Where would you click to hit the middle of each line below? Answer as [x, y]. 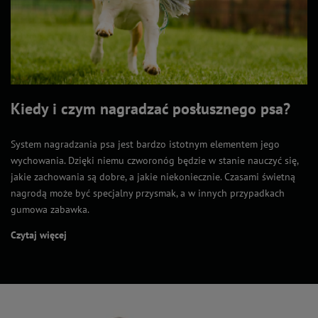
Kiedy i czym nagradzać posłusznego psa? [150, 109]
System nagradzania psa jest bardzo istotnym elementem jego [145, 144]
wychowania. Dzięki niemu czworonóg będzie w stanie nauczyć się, [154, 161]
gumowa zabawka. [50, 210]
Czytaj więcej [39, 235]
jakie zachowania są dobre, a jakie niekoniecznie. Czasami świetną [153, 177]
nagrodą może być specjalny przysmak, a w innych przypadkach [148, 193]
